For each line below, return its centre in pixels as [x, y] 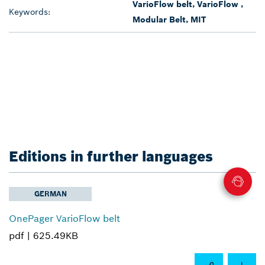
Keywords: [30, 12]
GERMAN [50, 193]
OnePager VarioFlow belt [64, 218]
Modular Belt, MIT [169, 19]
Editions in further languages [111, 156]
